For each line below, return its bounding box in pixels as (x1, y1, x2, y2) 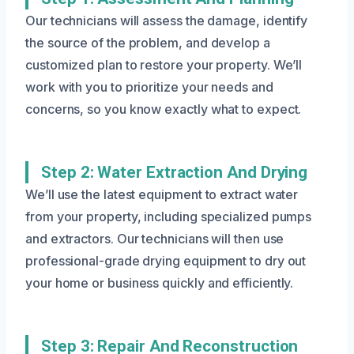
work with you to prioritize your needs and (25, 78, 273, 95)
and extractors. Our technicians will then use (25, 230, 284, 247)
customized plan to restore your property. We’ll (25, 56, 303, 73)
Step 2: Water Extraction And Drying (41, 162, 308, 182)
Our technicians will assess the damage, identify (25, 12, 308, 28)
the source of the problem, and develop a (25, 34, 270, 51)
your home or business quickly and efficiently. (25, 274, 294, 291)
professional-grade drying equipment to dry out (25, 252, 307, 269)
